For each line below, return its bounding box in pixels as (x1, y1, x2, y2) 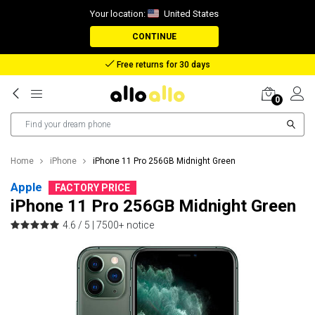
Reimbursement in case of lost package (82, 60, 242, 70)
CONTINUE (131, 32, 176, 41)
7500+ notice (96, 219, 154, 231)
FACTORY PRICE (55, 182, 130, 193)
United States (161, 8, 219, 19)
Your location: (89, 8, 148, 19)
